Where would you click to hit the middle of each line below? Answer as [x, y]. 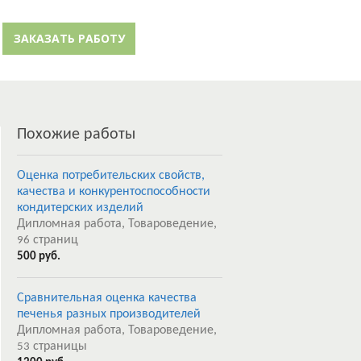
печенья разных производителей [109, 314]
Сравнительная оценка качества [107, 298]
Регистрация [260, 40]
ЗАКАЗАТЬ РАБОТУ [69, 39]
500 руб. [39, 257]
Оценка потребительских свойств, [111, 176]
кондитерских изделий [80, 208]
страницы [58, 346]
